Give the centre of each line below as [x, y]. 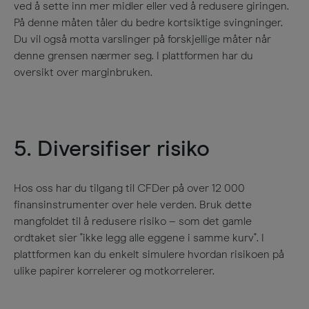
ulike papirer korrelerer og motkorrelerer [113, 271]
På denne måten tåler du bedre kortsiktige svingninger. [148, 23]
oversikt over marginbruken [82, 72]
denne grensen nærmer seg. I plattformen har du [133, 56]
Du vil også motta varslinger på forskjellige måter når [142, 39]
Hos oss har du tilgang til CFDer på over [113, 188]
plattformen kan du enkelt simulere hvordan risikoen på [149, 255]
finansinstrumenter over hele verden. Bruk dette [133, 205]
